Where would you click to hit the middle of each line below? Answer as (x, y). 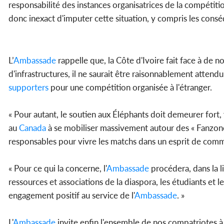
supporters (28, 87)
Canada (32, 128)
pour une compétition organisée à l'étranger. (130, 87)
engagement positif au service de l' (71, 195)
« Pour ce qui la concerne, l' (57, 168)
